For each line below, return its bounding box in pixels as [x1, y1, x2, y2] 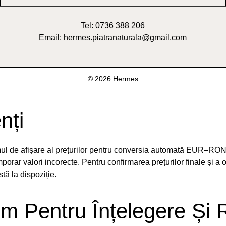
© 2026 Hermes [88, 74, 138, 83]
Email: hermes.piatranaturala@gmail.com [39, 33, 187, 42]
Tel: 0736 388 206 [81, 21, 145, 30]
